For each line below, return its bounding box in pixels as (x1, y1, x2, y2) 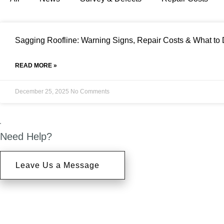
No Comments (70, 88, 109, 95)
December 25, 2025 (15, 88, 70, 95)
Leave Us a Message (15, 161, 99, 169)
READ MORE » (15, 62, 57, 69)
